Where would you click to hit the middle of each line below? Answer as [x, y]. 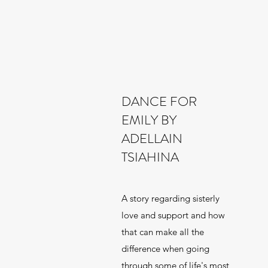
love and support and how [173, 215]
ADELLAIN [152, 138]
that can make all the [163, 232]
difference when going [166, 249]
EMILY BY [149, 120]
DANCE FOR [159, 101]
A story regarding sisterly [171, 198]
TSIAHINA [150, 157]
